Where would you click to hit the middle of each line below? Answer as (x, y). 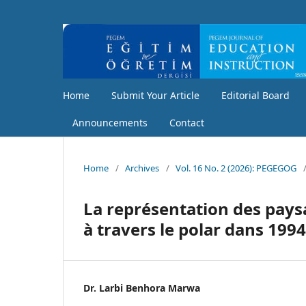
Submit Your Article (155, 95)
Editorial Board (255, 95)
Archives (142, 168)
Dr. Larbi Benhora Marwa (142, 288)
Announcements (110, 122)
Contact (187, 122)
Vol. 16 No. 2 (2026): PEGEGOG (236, 168)
